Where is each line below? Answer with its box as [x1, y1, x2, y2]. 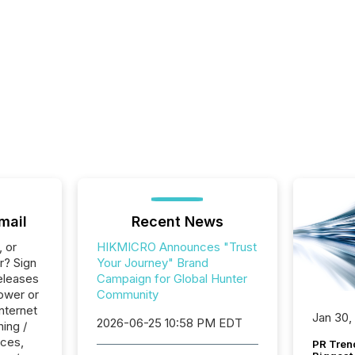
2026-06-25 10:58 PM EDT [96, 315, 242, 330]
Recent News [131, 213, 223, 230]
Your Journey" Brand [96, 255, 208, 270]
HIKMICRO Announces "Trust [96, 239, 257, 254]
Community [96, 287, 158, 302]
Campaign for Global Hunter [96, 271, 247, 286]
